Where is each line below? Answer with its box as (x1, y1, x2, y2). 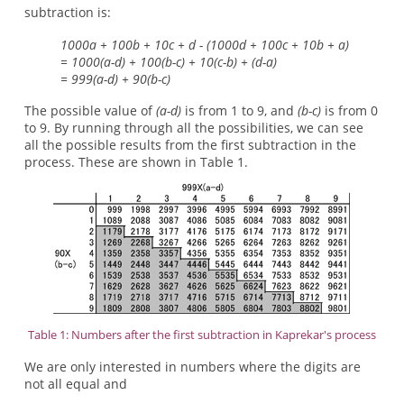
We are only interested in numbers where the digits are (23, 357, 361, 375)
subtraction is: (23, 4, 111, 21)
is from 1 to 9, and (180, 102, 298, 119)
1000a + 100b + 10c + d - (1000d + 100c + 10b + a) (60, 35, 349, 53)
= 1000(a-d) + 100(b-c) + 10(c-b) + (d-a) (60, 52, 277, 70)
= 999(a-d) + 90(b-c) (60, 69, 170, 87)
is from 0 (320, 102, 378, 119)
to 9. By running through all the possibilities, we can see (23, 119, 363, 136)
